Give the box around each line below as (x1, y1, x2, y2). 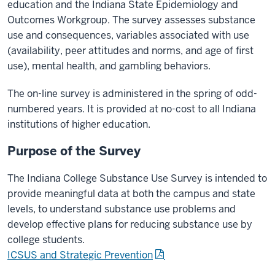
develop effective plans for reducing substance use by (7, 218, 252, 231)
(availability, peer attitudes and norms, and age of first (7, 44, 254, 57)
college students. (7, 233, 85, 246)
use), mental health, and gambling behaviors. (7, 60, 211, 72)
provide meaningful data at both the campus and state (7, 187, 255, 200)
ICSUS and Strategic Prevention (7, 249, 153, 261)
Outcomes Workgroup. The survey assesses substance (7, 14, 255, 26)
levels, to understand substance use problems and (7, 203, 236, 215)
